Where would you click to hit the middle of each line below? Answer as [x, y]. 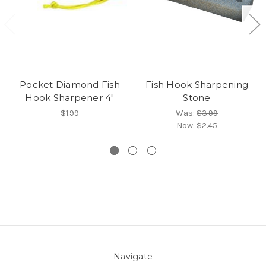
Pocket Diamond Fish [70, 84]
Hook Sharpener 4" [70, 97]
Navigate [133, 256]
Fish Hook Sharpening [197, 84]
